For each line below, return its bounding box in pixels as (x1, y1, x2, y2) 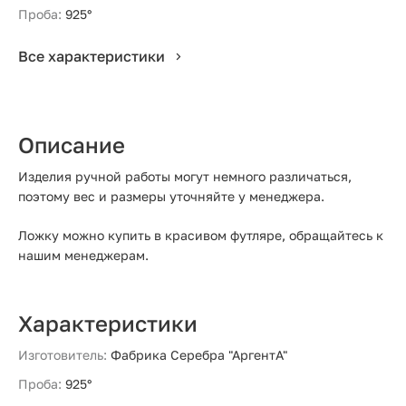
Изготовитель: (18, 347, 107, 362)
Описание (18, 131, 125, 158)
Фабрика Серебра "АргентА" (111, 347, 287, 362)
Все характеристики (18, 46, 165, 65)
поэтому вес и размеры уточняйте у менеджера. (18, 188, 324, 204)
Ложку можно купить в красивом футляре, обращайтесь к (18, 227, 383, 243)
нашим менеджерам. (18, 247, 152, 263)
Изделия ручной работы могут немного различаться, (18, 169, 352, 184)
